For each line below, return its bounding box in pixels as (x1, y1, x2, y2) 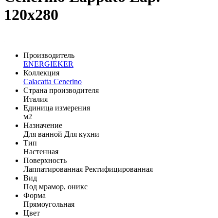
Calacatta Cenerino (23, 77, 82, 86)
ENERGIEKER (23, 59, 73, 68)
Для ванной (23, 129, 62, 138)
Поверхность (23, 156, 67, 164)
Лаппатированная (23, 164, 83, 173)
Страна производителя (23, 86, 99, 94)
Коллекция (23, 68, 59, 77)
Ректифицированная (85, 164, 153, 173)
